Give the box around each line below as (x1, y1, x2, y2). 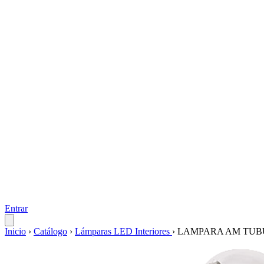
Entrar (5, 203, 28, 213)
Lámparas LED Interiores (75, 226, 172, 236)
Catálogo (34, 226, 67, 236)
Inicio (5, 226, 26, 236)
